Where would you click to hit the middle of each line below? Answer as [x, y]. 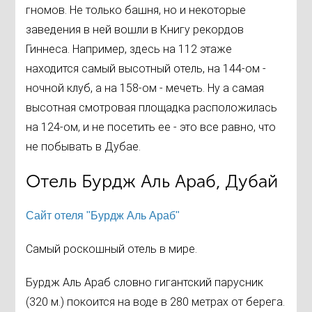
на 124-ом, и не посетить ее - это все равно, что [151, 127]
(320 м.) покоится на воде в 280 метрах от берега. [156, 302]
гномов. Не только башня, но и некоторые [136, 10]
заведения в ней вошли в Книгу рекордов [135, 30]
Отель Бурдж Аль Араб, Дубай [152, 182]
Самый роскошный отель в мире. [112, 249]
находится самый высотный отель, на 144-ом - [146, 69]
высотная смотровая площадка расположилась [152, 108]
